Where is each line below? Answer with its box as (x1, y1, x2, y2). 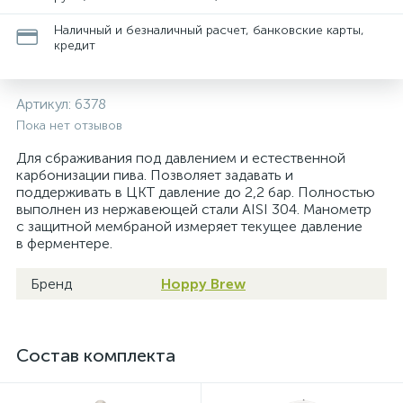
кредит (54, 38, 95, 53)
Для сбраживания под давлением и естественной (16, 149, 345, 166)
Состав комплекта (16, 345, 175, 366)
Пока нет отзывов (16, 118, 122, 133)
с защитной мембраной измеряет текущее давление (16, 218, 363, 235)
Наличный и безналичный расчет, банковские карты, (54, 22, 364, 38)
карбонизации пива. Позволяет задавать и (16, 166, 293, 184)
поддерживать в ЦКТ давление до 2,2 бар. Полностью (16, 184, 375, 201)
